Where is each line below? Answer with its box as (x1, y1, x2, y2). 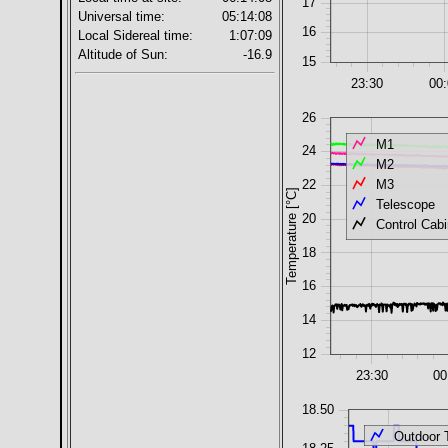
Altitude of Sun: (78, 47, 169, 63)
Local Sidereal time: (78, 28, 194, 44)
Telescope (375, 197, 435, 213)
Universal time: (78, 9, 166, 25)
